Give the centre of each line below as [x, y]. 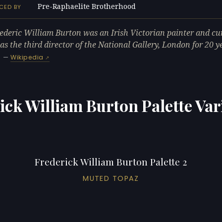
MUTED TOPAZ [111, 179]
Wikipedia [27, 57]
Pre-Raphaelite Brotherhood [87, 7]
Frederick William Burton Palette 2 [111, 162]
